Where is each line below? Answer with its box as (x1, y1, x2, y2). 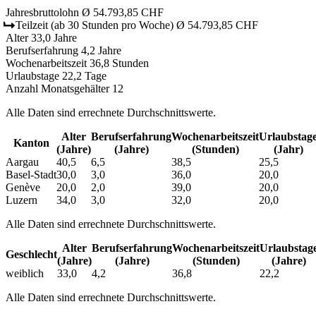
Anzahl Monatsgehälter (6, 82, 109, 95)
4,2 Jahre (81, 44, 121, 56)
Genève (6, 181, 40, 193)
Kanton (13, 136, 49, 149)
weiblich (6, 267, 44, 279)
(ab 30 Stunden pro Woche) (51, 18, 174, 31)
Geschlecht (6, 248, 57, 260)
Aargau (6, 155, 39, 168)
